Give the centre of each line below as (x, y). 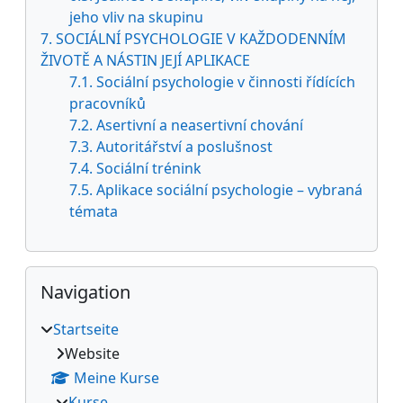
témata (94, 211)
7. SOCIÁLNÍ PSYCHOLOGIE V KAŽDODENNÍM (193, 38)
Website (92, 353)
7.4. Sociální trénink (135, 168)
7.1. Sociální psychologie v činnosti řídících (212, 81)
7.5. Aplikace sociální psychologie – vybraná (216, 189)
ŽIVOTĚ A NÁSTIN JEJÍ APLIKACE (145, 60)
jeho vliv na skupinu (136, 17)
